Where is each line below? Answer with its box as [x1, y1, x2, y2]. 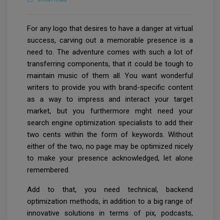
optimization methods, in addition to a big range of [27, 197, 193, 206]
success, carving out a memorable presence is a [27, 36, 193, 45]
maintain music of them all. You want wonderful [27, 71, 193, 81]
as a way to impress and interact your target [27, 95, 193, 104]
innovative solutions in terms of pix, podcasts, [27, 209, 193, 218]
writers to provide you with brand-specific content [27, 83, 193, 92]
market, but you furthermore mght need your [27, 107, 193, 116]
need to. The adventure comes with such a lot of [27, 48, 193, 57]
